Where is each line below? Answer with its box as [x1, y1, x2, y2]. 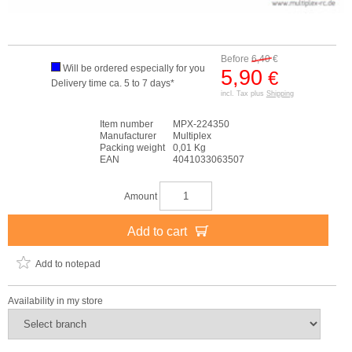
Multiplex [173, 130, 211, 142]
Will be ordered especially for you [62, 63, 205, 75]
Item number [100, 119, 153, 130]
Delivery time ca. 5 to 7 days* [50, 78, 174, 90]
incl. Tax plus [220, 90, 266, 98]
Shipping [266, 90, 294, 98]
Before [220, 53, 251, 65]
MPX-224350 [173, 119, 229, 130]
